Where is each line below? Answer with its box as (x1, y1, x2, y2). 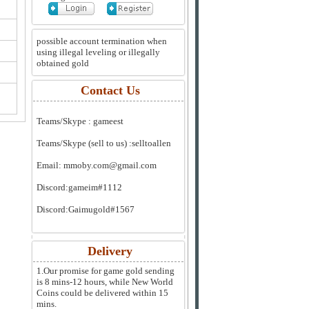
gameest (93, 116, 123, 126)
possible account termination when (37, 36, 167, 46)
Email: (37, 160, 63, 170)
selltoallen (132, 138, 171, 148)
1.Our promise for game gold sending (37, 266, 175, 276)
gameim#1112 (68, 182, 122, 192)
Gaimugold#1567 (68, 204, 134, 215)
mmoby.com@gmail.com (63, 160, 157, 170)
